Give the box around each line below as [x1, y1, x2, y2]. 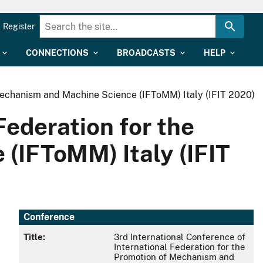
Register [3, 22, 35, 31]
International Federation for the [113, 242, 245, 252]
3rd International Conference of [113, 232, 245, 242]
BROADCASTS [117, 48, 176, 58]
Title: [23, 232, 45, 242]
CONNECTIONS [26, 48, 89, 58]
